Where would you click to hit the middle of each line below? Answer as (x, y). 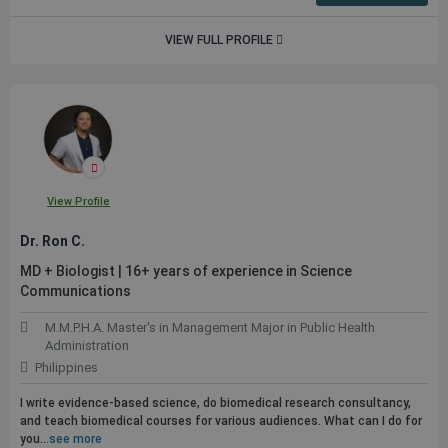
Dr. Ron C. (52, 241)
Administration (87, 345)
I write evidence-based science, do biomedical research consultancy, (215, 403)
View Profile (78, 201)
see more (75, 439)
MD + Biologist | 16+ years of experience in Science (186, 271)
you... (34, 439)
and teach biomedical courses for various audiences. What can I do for (221, 421)
